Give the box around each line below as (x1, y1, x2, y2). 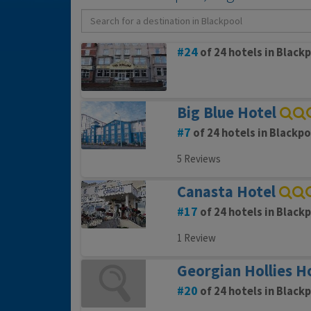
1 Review (176, 231, 216, 245)
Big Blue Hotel (176, 103, 276, 123)
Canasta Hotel (176, 182, 276, 202)
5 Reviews (176, 152, 221, 166)
